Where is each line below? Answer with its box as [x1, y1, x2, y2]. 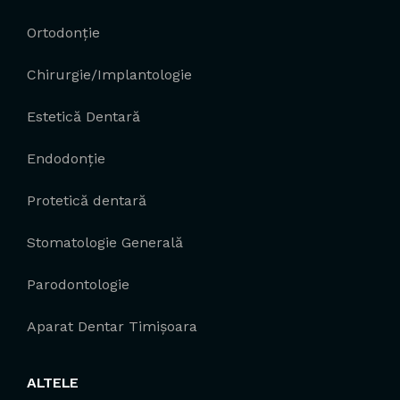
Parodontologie [27, 275, 129, 293]
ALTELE [27, 373, 79, 391]
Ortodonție [27, 23, 100, 41]
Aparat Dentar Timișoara [27, 317, 197, 335]
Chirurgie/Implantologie [27, 65, 192, 83]
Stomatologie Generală [27, 233, 183, 251]
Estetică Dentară [27, 107, 140, 125]
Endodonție [27, 149, 105, 167]
